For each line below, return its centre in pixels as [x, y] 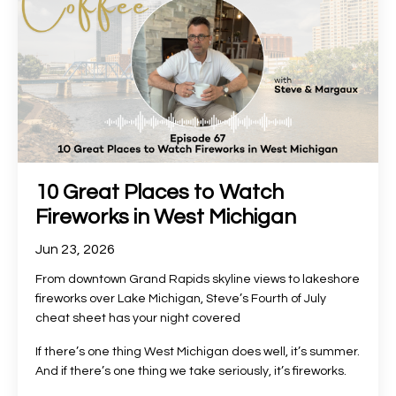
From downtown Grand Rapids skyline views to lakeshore [198, 280]
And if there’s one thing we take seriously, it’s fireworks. [191, 372]
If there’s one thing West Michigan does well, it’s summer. [198, 352]
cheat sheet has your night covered [138, 319]
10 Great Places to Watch [160, 193]
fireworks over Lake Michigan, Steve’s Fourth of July [181, 299]
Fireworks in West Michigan [166, 217]
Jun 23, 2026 [75, 250]
